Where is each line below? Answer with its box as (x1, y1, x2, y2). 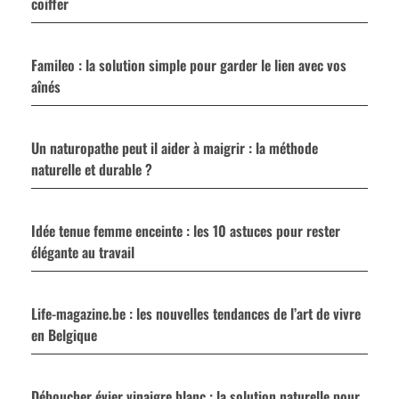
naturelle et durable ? (31, 159, 152, 181)
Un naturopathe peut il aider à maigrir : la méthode (31, 137, 318, 159)
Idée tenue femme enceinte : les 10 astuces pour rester (31, 220, 340, 242)
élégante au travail (31, 241, 134, 264)
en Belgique (31, 324, 97, 346)
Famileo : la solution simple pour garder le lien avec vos (31, 54, 346, 77)
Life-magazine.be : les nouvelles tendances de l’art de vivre (31, 303, 361, 325)
